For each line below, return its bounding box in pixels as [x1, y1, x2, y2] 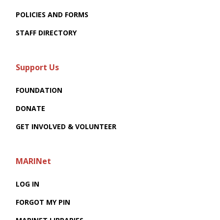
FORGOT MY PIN [16, 197, 70, 207]
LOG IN [16, 179, 39, 189]
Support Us [16, 62, 59, 73]
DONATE [16, 104, 45, 113]
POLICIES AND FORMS [16, 10, 88, 20]
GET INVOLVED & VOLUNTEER [16, 122, 116, 132]
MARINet [16, 156, 51, 167]
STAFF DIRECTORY [16, 28, 77, 38]
